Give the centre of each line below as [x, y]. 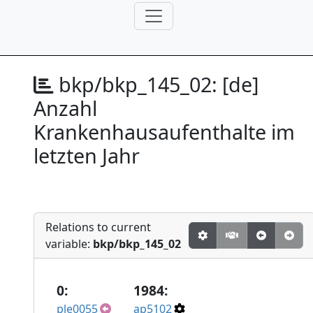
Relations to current [98, 227]
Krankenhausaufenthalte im [164, 132]
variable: [69, 244]
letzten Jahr [87, 155]
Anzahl [65, 108]
